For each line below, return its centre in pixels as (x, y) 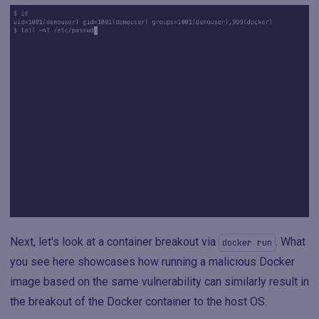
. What (291, 241)
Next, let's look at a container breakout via (114, 241)
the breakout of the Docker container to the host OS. (138, 301)
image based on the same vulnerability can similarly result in (159, 281)
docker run (247, 242)
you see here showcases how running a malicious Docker (152, 261)
